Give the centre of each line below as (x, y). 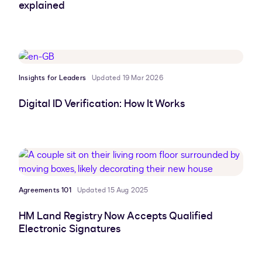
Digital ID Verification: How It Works (102, 104)
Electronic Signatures (70, 229)
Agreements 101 (45, 190)
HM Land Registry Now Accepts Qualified (116, 216)
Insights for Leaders (52, 78)
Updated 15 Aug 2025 (113, 190)
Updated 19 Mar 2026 (127, 78)
